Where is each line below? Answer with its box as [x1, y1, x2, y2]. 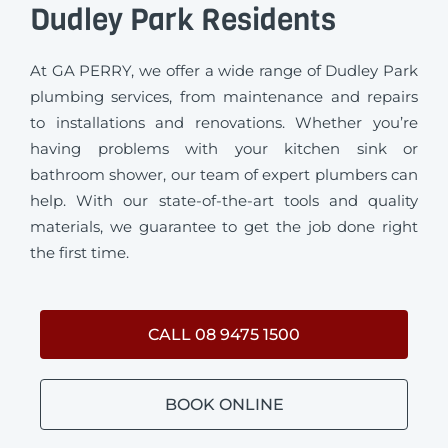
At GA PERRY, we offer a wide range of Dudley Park [30, 60, 418, 80]
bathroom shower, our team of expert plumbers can [30, 164, 418, 184]
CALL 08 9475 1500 [148, 324, 300, 344]
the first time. [30, 242, 129, 262]
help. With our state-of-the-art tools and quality [30, 190, 418, 210]
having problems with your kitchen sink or [30, 138, 418, 158]
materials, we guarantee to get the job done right [30, 216, 418, 236]
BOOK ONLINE [164, 394, 284, 414]
